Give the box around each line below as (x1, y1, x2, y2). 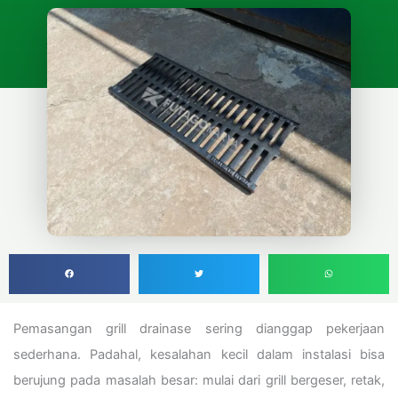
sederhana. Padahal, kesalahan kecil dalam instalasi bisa (13, 346, 385, 362)
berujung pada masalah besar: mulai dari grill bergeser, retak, (13, 371, 385, 388)
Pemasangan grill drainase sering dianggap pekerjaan (13, 320, 385, 337)
